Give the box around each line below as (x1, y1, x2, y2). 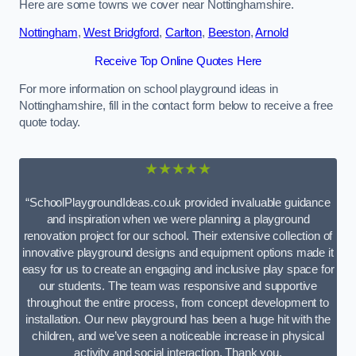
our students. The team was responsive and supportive (38, 280, 318, 293)
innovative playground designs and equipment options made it (22, 246, 334, 260)
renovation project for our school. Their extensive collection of (23, 230, 333, 243)
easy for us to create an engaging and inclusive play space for (21, 263, 335, 277)
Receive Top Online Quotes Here (94, 54, 262, 68)
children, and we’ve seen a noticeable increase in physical (32, 330, 324, 343)
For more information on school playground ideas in (19, 83, 278, 96)
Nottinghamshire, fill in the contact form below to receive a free (19, 99, 333, 113)
